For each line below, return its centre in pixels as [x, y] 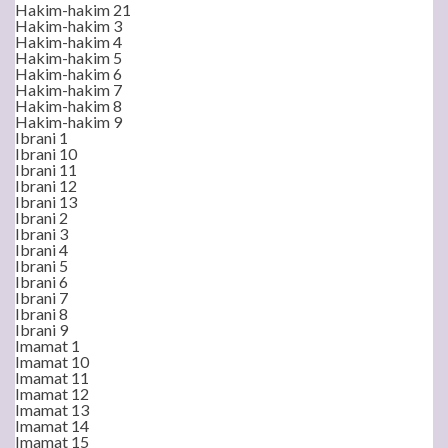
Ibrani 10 [46, 153]
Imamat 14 [52, 425]
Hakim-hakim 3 [68, 25]
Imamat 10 [52, 361]
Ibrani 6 [41, 281]
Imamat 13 [52, 409]
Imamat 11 [52, 377]
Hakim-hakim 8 [68, 105]
